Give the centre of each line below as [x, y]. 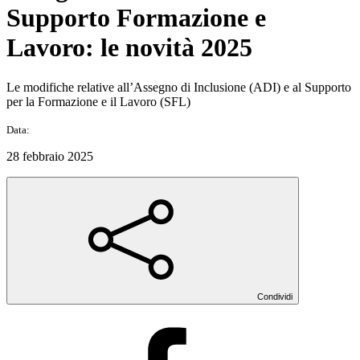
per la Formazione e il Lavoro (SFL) [98, 101]
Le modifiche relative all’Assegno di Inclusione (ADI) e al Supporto [179, 87]
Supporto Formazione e [136, 18]
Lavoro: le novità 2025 [129, 48]
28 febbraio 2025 [50, 156]
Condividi [275, 296]
